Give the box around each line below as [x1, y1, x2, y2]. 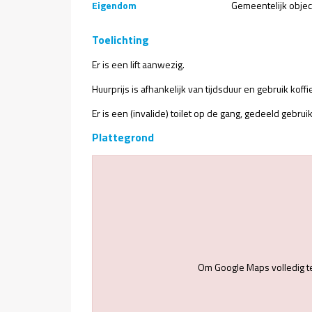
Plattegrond [92, 129, 154, 146]
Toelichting [92, 31, 149, 48]
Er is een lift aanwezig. [92, 57, 185, 72]
